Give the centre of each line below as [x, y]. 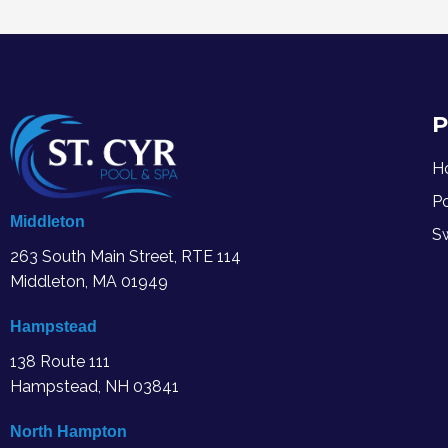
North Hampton [68, 432]
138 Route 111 [60, 362]
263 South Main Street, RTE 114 [125, 257]
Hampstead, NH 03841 [94, 387]
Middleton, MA [63, 282]
